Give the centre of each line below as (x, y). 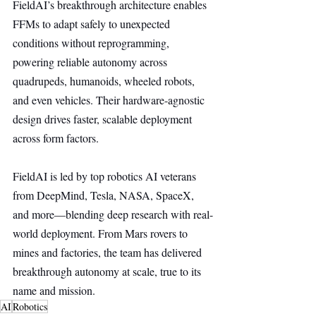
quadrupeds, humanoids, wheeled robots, (105, 81)
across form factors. (56, 138)
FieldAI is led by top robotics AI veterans (106, 176)
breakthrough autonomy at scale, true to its (108, 271)
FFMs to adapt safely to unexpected (93, 24)
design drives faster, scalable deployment (104, 119)
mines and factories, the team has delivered (109, 252)
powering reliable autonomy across (91, 62)
